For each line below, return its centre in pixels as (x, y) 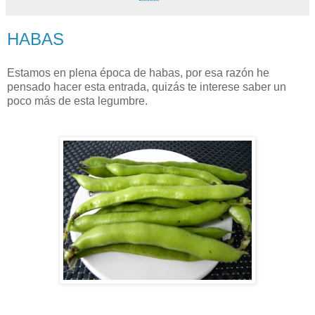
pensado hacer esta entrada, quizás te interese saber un (147, 86)
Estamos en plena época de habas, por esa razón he (138, 72)
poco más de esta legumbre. (77, 101)
